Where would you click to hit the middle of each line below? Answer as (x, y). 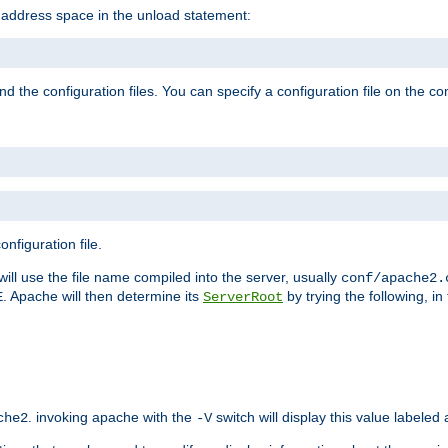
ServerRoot (243, 296)
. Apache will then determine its (103, 295)
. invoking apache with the (112, 416)
